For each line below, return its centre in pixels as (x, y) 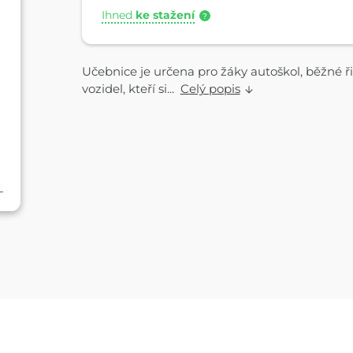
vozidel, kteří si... (131, 88)
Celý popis (210, 88)
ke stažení (165, 15)
